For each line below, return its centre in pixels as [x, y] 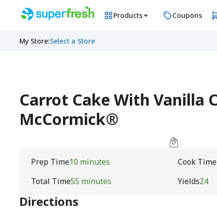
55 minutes [91, 181]
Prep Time [50, 162]
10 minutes [90, 162]
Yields [188, 181]
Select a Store [72, 41]
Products [128, 15]
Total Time [51, 181]
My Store [34, 41]
